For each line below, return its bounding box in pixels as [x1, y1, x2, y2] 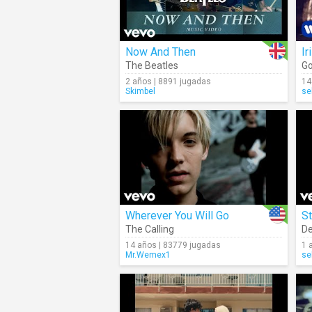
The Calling [125, 224, 174, 235]
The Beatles [125, 60, 178, 71]
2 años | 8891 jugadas [125, 77, 211, 86]
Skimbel [125, 86, 155, 96]
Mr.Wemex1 [125, 250, 171, 260]
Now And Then [125, 45, 196, 58]
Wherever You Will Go [125, 209, 229, 222]
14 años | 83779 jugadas [125, 240, 221, 250]
